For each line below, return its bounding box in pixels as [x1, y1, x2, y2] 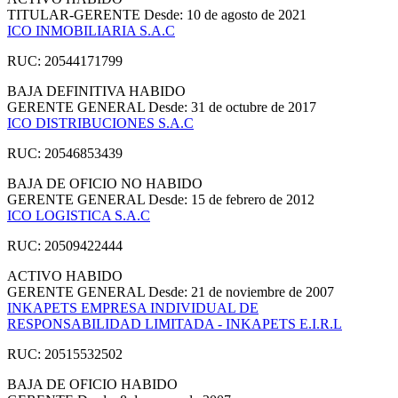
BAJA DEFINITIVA [7, 83, 129, 99]
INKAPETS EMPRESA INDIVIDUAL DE [7, 299, 259, 315]
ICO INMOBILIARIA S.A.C [7, 22, 175, 38]
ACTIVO [7, 267, 66, 283]
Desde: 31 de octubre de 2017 [148, 99, 316, 115]
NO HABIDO [121, 175, 203, 191]
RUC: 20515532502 [7, 346, 123, 362]
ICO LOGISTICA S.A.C [7, 207, 150, 223]
